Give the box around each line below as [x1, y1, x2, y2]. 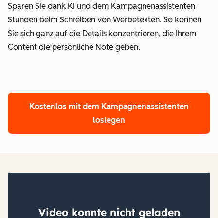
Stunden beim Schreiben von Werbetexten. [8, 15, 163, 24]
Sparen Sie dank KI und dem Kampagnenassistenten [8, 1, 195, 11]
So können [163, 15, 201, 24]
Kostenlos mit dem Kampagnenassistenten [29, 101, 189, 111]
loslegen [93, 115, 125, 125]
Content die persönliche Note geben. [8, 42, 140, 52]
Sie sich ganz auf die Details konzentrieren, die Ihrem [8, 28, 197, 38]
